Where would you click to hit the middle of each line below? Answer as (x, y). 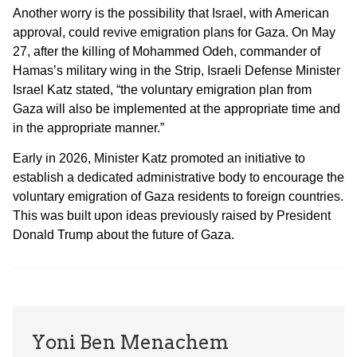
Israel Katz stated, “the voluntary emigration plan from (162, 89)
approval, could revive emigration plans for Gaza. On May (174, 32)
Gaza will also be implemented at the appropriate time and (177, 108)
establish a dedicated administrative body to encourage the (178, 178)
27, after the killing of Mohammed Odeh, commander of (167, 51)
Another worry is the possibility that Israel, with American (171, 13)
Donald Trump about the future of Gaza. (124, 235)
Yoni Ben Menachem (130, 343)
